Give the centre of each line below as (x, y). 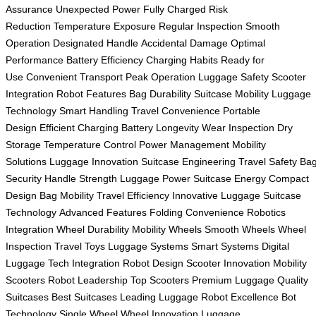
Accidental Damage (184, 43)
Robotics (266, 212)
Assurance (29, 9)
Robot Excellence (240, 297)
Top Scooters (160, 280)
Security (24, 178)
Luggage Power (155, 178)
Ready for (243, 60)
